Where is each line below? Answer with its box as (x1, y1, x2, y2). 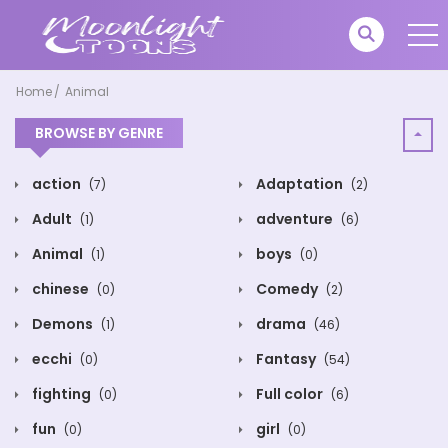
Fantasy (253, 349, 319, 369)
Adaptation (253, 174, 346, 194)
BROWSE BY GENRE (35, 123, 163, 143)
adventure (253, 209, 336, 229)
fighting (29, 384, 94, 404)
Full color (253, 384, 326, 404)
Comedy (253, 279, 321, 299)
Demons (29, 314, 96, 334)
